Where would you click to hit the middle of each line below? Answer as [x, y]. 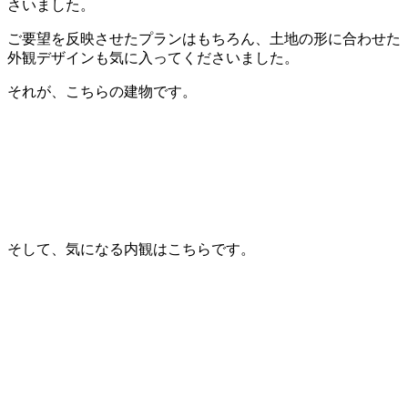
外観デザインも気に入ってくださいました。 [153, 57]
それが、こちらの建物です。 [102, 91]
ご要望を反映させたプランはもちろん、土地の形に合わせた [204, 38]
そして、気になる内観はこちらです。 [131, 249]
